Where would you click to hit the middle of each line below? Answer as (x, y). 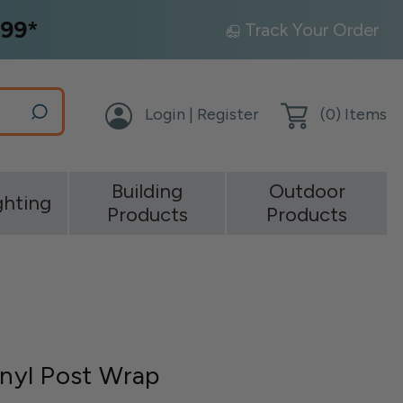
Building (148, 191)
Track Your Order (312, 30)
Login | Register (202, 114)
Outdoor (307, 191)
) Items (361, 114)
